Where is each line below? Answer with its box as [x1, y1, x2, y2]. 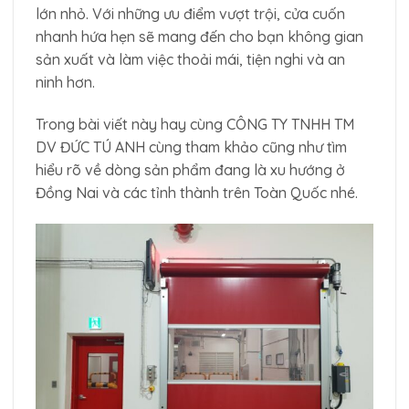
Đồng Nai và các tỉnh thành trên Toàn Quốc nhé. [36, 183, 358, 202]
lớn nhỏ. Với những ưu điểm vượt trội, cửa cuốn [36, 4, 345, 23]
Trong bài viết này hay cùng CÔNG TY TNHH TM [36, 114, 354, 133]
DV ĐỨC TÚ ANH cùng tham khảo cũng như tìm [36, 137, 347, 156]
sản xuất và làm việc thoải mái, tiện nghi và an [36, 49, 345, 68]
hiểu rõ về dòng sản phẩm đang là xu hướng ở [36, 160, 345, 179]
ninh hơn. [36, 72, 95, 91]
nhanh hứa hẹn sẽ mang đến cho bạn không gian [36, 26, 363, 46]
